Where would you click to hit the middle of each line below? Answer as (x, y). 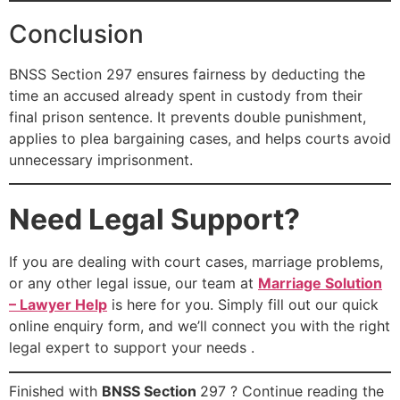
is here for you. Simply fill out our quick (243, 305)
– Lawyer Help (58, 305)
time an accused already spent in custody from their (186, 96)
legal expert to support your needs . (132, 348)
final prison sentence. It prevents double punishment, (187, 117)
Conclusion (76, 34)
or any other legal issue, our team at (133, 283)
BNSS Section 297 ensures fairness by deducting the (187, 75)
